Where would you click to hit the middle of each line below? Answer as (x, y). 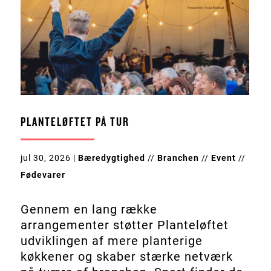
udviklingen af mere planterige (111, 240)
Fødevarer (43, 175)
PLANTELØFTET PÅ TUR (75, 122)
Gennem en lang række (89, 209)
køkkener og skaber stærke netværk (126, 256)
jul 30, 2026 (45, 158)
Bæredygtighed (111, 158)
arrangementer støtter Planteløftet (124, 225)
